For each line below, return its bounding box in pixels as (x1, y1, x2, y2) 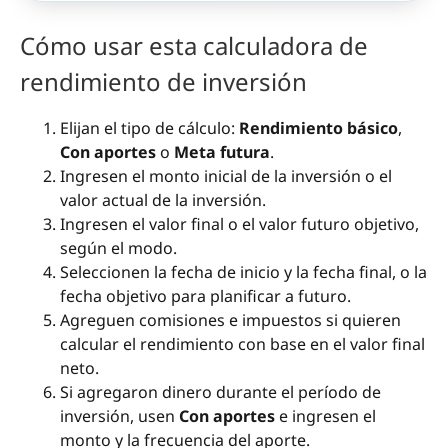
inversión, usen (60, 405, 179, 428)
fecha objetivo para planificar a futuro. (60, 285, 351, 308)
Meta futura (174, 141, 270, 164)
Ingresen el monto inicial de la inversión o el (60, 165, 392, 188)
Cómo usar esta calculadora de (20, 29, 368, 63)
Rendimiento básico (239, 117, 398, 140)
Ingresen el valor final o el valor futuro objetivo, (60, 213, 419, 236)
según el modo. (60, 237, 177, 260)
